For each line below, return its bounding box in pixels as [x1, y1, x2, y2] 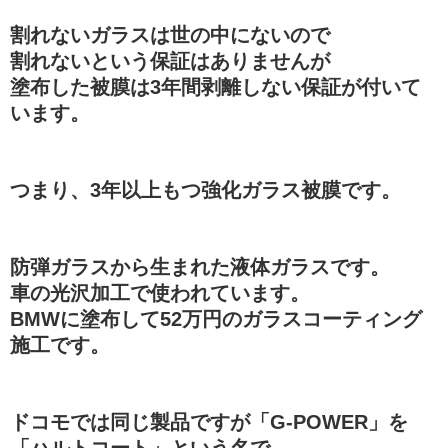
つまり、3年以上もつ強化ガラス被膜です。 [10, 178, 401, 201]
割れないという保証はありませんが [10, 49, 330, 72]
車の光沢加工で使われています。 [10, 281, 310, 304]
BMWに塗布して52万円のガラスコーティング [10, 307, 422, 330]
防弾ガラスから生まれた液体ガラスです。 [10, 255, 390, 278]
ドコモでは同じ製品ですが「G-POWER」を [10, 410, 408, 433]
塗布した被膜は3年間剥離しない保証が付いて [10, 75, 421, 98]
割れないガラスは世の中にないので [10, 23, 330, 46]
